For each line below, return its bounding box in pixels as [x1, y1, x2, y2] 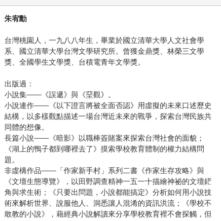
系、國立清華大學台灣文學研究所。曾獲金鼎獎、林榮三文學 [4, 47, 204, 56]
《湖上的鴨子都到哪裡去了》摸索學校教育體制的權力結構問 [4, 145, 204, 153]
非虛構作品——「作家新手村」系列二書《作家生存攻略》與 [4, 166, 204, 175]
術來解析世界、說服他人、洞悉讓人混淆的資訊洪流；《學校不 [4, 199, 212, 208]
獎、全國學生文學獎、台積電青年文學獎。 [4, 58, 145, 67]
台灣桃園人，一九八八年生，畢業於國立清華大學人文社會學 [4, 36, 204, 45]
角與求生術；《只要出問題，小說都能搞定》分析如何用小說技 [4, 188, 212, 197]
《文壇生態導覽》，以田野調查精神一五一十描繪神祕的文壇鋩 [4, 177, 212, 186]
